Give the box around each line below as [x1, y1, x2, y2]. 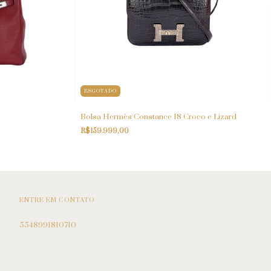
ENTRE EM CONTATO [19, 195, 95, 204]
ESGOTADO [84, 87, 117, 94]
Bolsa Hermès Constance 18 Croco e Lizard [80, 111, 237, 122]
